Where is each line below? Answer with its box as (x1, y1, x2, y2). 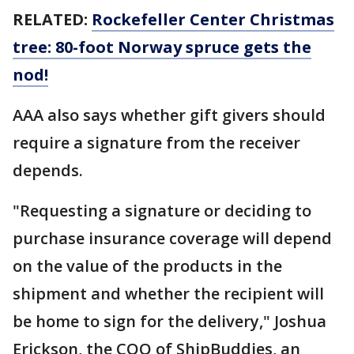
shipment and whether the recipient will (13, 282, 324, 304)
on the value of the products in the (13, 254, 282, 277)
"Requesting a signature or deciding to (13, 199, 311, 221)
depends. (13, 159, 87, 181)
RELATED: (13, 8, 92, 30)
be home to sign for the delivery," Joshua (13, 310, 326, 332)
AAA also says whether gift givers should (13, 104, 326, 126)
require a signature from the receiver (13, 131, 300, 153)
